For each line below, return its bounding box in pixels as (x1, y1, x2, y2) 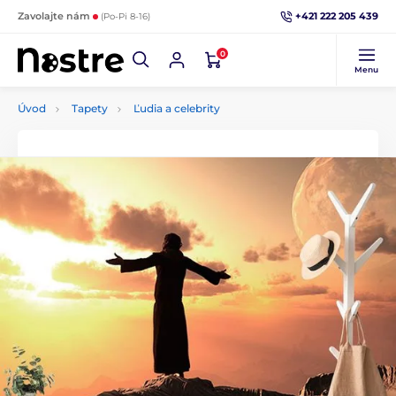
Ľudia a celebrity (133, 102, 220, 115)
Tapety (72, 102, 108, 115)
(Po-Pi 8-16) (101, 11, 150, 22)
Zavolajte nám (18, 10, 93, 22)
